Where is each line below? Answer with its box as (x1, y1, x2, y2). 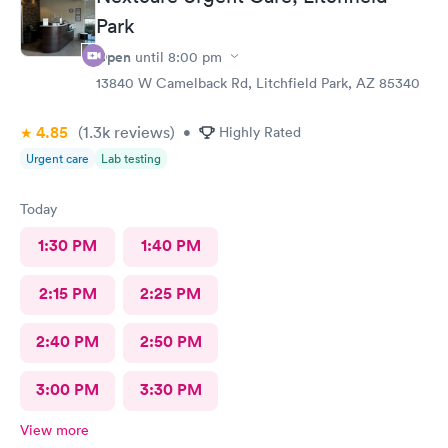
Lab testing (101, 149, 161, 167)
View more (20, 420, 89, 439)
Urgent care (26, 149, 89, 167)
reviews (110, 121, 170, 142)
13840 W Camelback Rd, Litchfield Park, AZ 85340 (96, 73, 420, 92)
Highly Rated (219, 122, 301, 141)
